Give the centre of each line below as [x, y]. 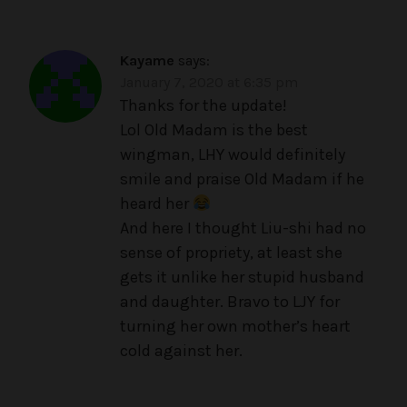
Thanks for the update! [203, 106]
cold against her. [181, 351]
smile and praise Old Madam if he [242, 179]
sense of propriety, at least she [231, 253]
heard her [156, 204]
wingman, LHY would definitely [233, 155]
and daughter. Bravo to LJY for [230, 302]
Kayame [147, 61]
